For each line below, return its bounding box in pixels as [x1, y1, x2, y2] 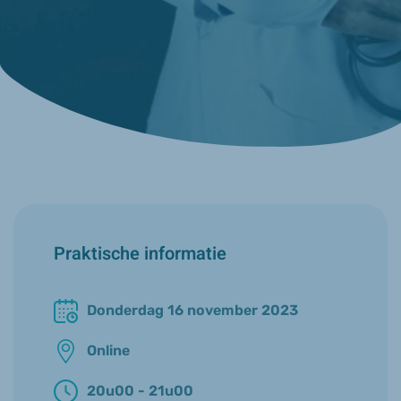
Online [87, 342, 130, 360]
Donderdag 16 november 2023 [87, 302, 298, 320]
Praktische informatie [54, 240, 226, 267]
